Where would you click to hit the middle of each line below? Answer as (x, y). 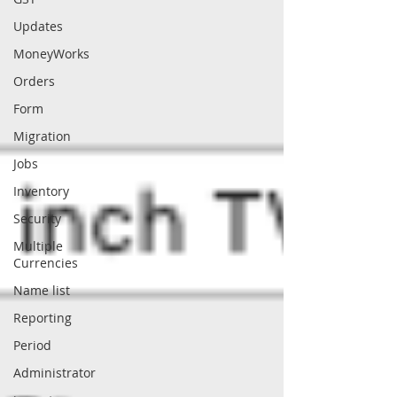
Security (37, 218)
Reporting (43, 318)
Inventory (41, 191)
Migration (42, 136)
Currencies (46, 263)
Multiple (38, 246)
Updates (38, 26)
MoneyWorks (51, 54)
